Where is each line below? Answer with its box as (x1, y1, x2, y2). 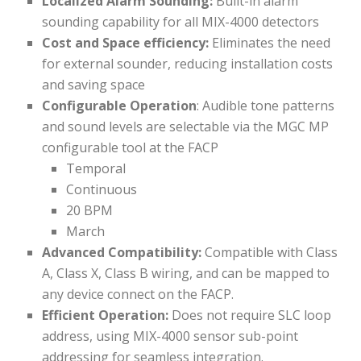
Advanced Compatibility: (42, 243, 202, 262)
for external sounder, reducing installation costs (42, 55, 334, 73)
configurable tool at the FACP (42, 139, 219, 157)
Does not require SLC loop (168, 306, 332, 325)
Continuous (66, 180, 138, 199)
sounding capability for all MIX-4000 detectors (42, 13, 320, 31)
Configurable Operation (42, 97, 197, 115)
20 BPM (66, 201, 114, 220)
